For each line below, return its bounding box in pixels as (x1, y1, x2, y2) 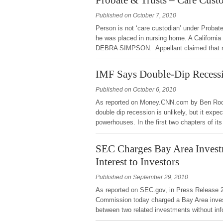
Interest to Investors (95, 156, 179, 168)
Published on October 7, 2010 (95, 11, 176, 19)
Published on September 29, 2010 (95, 174, 188, 181)
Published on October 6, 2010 (95, 86, 176, 94)
